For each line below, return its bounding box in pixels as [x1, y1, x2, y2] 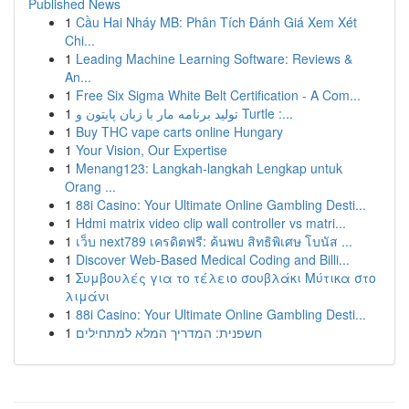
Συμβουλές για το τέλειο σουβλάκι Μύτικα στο [76, 268, 376, 287]
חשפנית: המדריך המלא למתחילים [76, 323, 262, 341]
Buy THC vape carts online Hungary [76, 122, 283, 141]
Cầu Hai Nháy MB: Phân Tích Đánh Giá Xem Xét [76, 13, 357, 31]
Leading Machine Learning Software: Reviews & [76, 49, 352, 68]
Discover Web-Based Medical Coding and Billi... [76, 250, 350, 268]
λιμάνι [65, 287, 110, 305]
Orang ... [65, 177, 116, 195]
